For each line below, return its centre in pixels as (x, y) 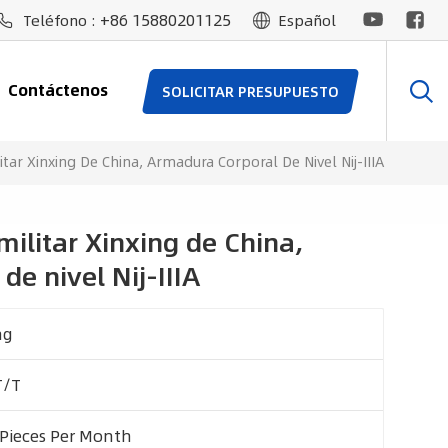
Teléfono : (61, 19)
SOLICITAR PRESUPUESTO (250, 90)
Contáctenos (58, 89)
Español (307, 19)
